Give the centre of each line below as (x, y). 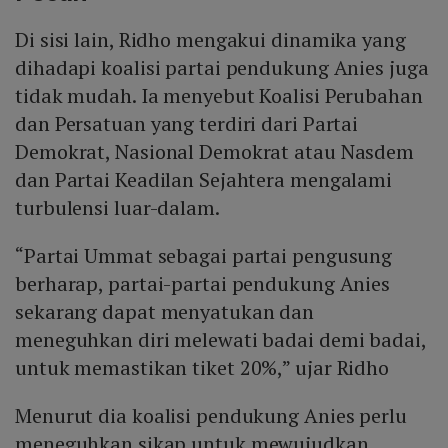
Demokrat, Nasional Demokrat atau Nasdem (215, 152)
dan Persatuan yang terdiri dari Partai (187, 124)
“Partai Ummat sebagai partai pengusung (204, 256)
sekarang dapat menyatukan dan (165, 312)
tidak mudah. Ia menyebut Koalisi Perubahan (219, 96)
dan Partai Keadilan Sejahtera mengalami (204, 180)
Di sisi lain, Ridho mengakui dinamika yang (210, 40)
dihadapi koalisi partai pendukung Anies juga (222, 68)
